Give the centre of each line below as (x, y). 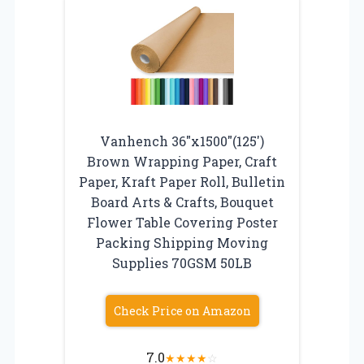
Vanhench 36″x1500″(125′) (182, 141)
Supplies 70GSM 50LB (182, 262)
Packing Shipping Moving (182, 242)
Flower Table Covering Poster (182, 222)
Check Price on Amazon (182, 310)
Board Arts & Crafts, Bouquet (182, 201)
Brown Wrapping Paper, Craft (182, 161)
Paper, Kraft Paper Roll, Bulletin (182, 181)
